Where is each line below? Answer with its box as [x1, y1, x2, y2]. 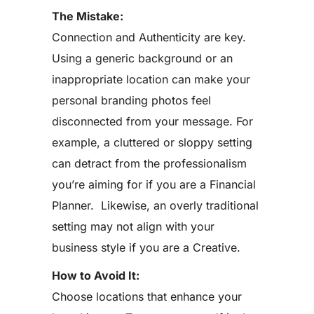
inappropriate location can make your [52, 72, 250, 86]
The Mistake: [52, 9, 123, 23]
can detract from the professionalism [52, 156, 247, 170]
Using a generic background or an [52, 51, 233, 65]
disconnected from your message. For [52, 114, 253, 128]
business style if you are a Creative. [52, 240, 240, 254]
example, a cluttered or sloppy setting [52, 135, 252, 149]
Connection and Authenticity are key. [52, 30, 250, 44]
